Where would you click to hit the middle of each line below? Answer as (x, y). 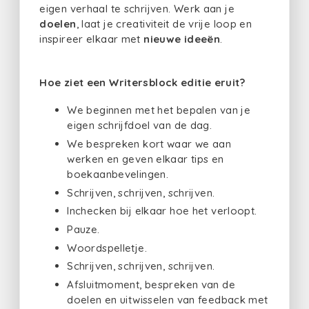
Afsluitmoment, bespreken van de (151, 285)
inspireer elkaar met (92, 39)
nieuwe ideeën (182, 39)
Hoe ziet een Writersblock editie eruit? (142, 82)
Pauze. (83, 229)
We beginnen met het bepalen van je (159, 110)
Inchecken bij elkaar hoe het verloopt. (162, 211)
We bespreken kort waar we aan (149, 143)
